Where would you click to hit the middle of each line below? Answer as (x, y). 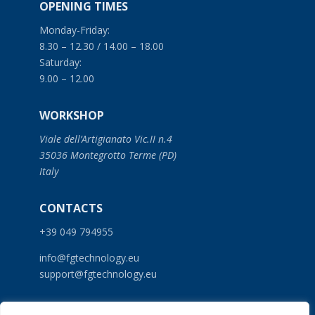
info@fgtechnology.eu (89, 257)
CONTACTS (71, 208)
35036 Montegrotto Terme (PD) (108, 155)
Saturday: (60, 62)
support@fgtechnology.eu (98, 274)
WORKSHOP (72, 115)
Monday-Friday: (75, 30)
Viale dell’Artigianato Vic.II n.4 (106, 139)
